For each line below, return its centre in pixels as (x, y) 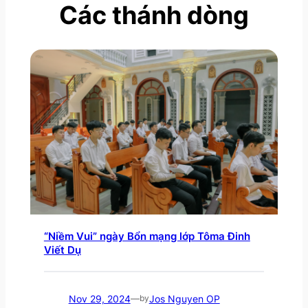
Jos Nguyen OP (184, 298)
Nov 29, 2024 (99, 298)
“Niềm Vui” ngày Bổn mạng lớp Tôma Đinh (147, 237)
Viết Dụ (62, 251)
